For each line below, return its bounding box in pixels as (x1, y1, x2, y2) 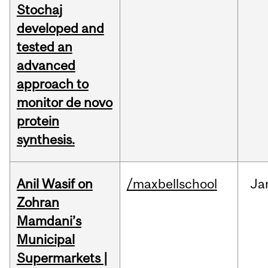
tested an (16, 39, 72, 55)
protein (16, 113, 59, 129)
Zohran (16, 194, 59, 211)
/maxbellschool (126, 176, 217, 192)
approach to (16, 76, 89, 92)
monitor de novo (16, 95, 112, 111)
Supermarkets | (16, 250, 108, 266)
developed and (16, 20, 104, 36)
